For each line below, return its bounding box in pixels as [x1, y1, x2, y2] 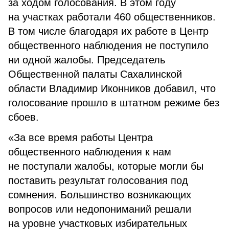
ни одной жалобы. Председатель [8, 54, 165, 65]
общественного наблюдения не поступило [8, 40, 209, 51]
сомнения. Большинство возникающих [8, 189, 191, 200]
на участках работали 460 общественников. [8, 11, 216, 22]
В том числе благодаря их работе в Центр [8, 26, 209, 37]
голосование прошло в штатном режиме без [8, 97, 219, 108]
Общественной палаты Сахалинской [8, 68, 182, 80]
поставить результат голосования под [8, 175, 188, 186]
